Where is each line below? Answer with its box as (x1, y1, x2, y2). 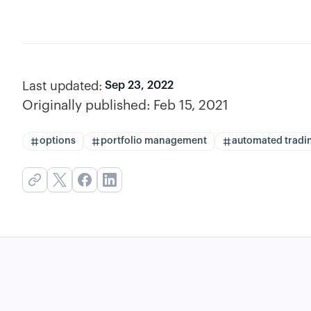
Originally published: (22, 99, 151, 112)
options (40, 136, 76, 146)
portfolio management (101, 136, 207, 146)
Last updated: (22, 80, 102, 92)
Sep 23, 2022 (105, 80, 174, 91)
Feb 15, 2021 (153, 99, 228, 112)
